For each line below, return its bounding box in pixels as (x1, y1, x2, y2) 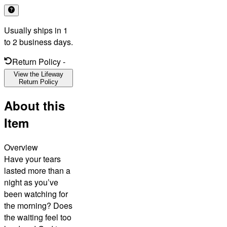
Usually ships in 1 (4, 24, 68, 36)
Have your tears (4, 153, 61, 165)
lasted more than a (4, 165, 70, 177)
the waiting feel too (4, 211, 71, 223)
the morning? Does (4, 200, 72, 212)
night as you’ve (4, 176, 58, 188)
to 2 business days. (4, 35, 73, 48)
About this (4, 97, 65, 115)
